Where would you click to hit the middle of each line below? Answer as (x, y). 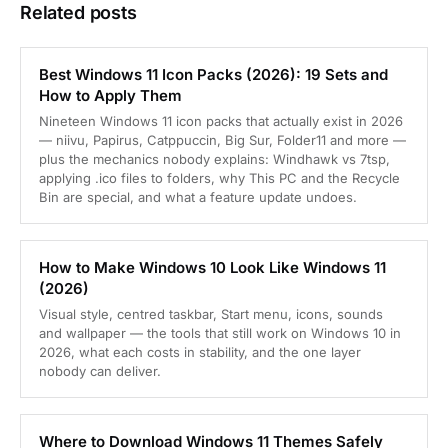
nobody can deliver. (100, 371)
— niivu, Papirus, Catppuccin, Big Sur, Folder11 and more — (222, 140)
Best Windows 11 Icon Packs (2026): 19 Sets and (213, 75)
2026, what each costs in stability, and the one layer (200, 352)
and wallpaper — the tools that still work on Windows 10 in (220, 333)
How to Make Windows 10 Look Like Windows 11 (212, 268)
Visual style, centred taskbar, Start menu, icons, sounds (211, 314)
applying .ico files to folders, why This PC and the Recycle (219, 178)
